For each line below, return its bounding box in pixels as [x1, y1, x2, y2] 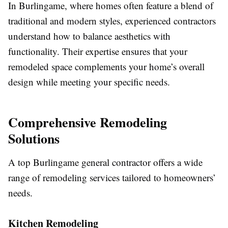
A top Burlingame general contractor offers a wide [8, 156, 203, 169]
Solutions [8, 129, 60, 149]
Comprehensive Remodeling [8, 112, 167, 132]
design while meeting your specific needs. [8, 75, 170, 89]
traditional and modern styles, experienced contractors [8, 14, 216, 27]
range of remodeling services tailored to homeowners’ [8, 171, 216, 184]
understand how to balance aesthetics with [8, 30, 170, 43]
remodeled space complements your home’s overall [8, 60, 205, 73]
